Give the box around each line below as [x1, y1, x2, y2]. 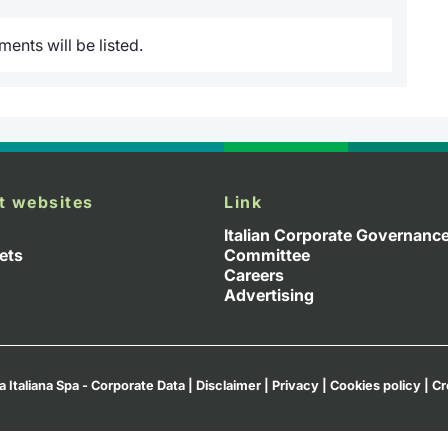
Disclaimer [196, 377, 261, 393]
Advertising [224, 284, 314, 305]
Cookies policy [330, 377, 421, 393]
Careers [224, 264, 284, 285]
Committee [224, 244, 310, 265]
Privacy [272, 377, 319, 393]
